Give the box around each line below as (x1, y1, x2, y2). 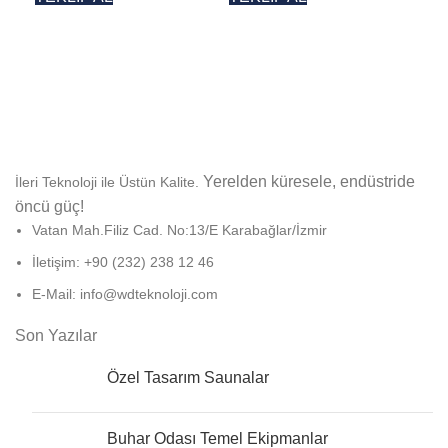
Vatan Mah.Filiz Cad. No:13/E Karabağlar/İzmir (32, 221, 327, 238)
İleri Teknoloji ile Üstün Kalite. (15, 173, 203, 190)
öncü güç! (15, 197, 84, 215)
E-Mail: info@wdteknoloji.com (32, 285, 218, 302)
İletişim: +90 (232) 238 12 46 (32, 253, 214, 270)
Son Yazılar (15, 326, 97, 344)
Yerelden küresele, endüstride (203, 172, 415, 190)
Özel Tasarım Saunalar (107, 368, 269, 386)
